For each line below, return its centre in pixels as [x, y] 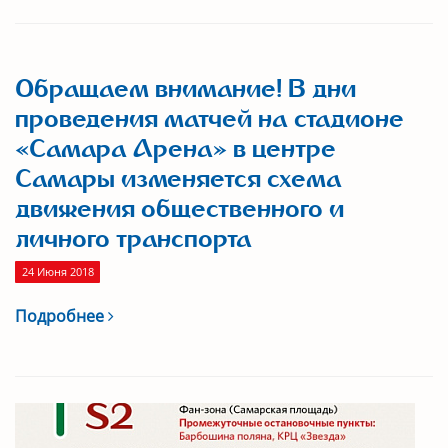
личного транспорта [133, 239]
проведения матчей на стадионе [209, 119]
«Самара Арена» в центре [175, 149]
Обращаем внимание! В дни [185, 89]
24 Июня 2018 [57, 272]
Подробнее [61, 316]
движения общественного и [179, 209]
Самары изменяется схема [178, 179]
